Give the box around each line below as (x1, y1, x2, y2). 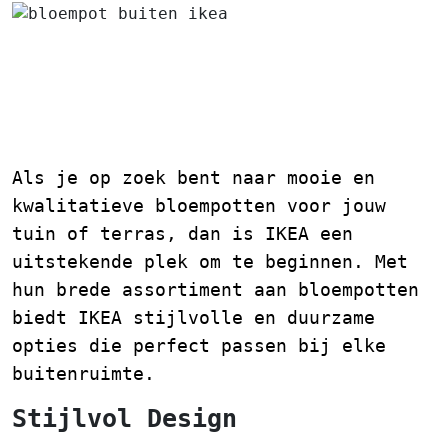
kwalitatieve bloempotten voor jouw (12, 194, 386, 216)
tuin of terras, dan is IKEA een (12, 222, 353, 244)
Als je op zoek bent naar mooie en (12, 166, 375, 188)
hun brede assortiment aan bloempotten (12, 278, 419, 300)
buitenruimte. (12, 362, 155, 384)
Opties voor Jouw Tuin (12, 109, 369, 144)
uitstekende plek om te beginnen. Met (12, 250, 408, 272)
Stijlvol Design (12, 403, 237, 433)
